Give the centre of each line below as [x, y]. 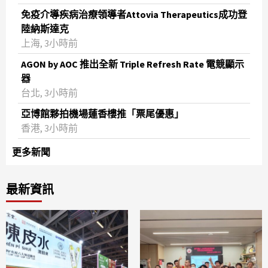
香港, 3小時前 [49, 128]
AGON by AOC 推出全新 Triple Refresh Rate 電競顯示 [133, 64]
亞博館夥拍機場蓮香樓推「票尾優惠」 [102, 114]
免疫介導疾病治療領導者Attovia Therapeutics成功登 [134, 15]
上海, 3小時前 [49, 43]
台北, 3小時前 [49, 93]
